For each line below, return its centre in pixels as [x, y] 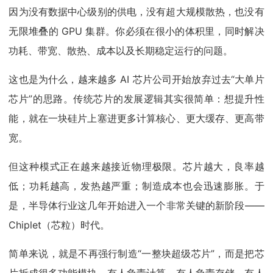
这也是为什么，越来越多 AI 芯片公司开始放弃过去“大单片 [136, 80]
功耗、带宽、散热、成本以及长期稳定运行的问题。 [121, 51]
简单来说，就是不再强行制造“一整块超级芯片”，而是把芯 [136, 254]
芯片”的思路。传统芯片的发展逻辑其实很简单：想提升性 [136, 99]
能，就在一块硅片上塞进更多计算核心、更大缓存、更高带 [136, 119]
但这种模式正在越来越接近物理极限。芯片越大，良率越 [136, 167]
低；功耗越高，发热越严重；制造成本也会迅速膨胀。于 [136, 186]
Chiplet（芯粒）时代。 [59, 225]
